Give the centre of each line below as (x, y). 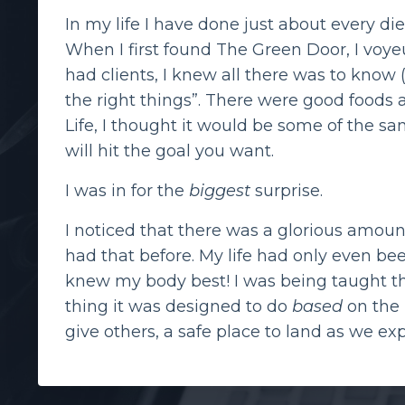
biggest (217, 191)
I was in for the (125, 191)
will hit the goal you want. (172, 151)
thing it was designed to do (179, 307)
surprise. (289, 191)
